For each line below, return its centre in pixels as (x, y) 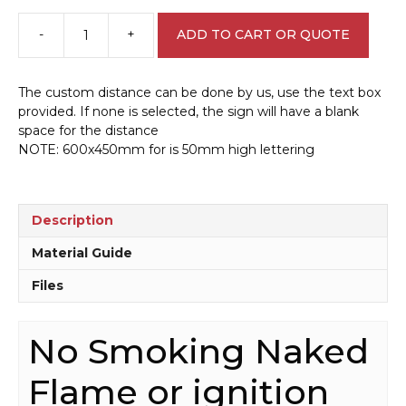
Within (173, 119)
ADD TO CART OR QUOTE (263, 35)
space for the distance (88, 130)
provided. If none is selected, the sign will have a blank (188, 111)
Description (72, 220)
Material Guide (82, 252)
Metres (175, 138)
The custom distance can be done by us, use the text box (199, 92)
